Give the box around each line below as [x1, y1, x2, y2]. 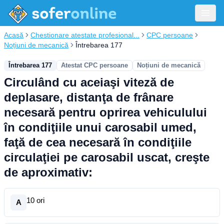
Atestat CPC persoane [61, 61, 128, 69]
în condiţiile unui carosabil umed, [4, 120, 196, 134]
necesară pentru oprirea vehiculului [4, 105, 207, 119]
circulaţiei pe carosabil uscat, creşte [4, 150, 209, 164]
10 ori [26, 196, 44, 204]
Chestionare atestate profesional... [30, 31, 139, 39]
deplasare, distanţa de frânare [4, 90, 173, 104]
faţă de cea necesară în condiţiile [4, 135, 191, 149]
